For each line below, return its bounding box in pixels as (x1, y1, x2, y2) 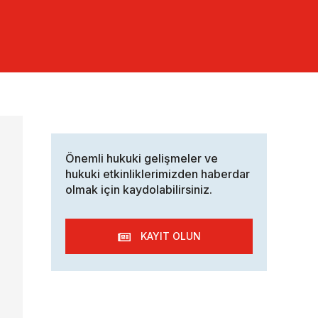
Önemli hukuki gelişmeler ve (65, 151, 218, 166)
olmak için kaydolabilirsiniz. (65, 182, 212, 197)
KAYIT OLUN (140, 230, 201, 243)
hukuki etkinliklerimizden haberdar (65, 167, 250, 182)
